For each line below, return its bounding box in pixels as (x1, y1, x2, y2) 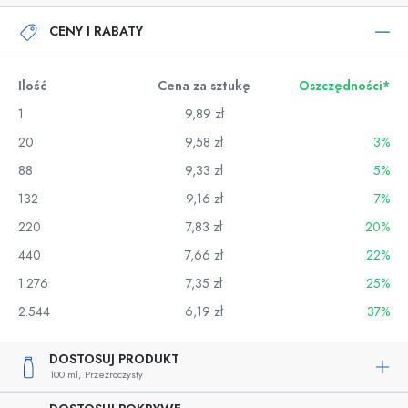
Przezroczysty (85, 368, 143, 382)
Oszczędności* (299, 77, 390, 95)
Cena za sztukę (158, 77, 250, 95)
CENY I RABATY (49, 22, 143, 40)
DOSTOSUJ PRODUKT (49, 351, 179, 368)
